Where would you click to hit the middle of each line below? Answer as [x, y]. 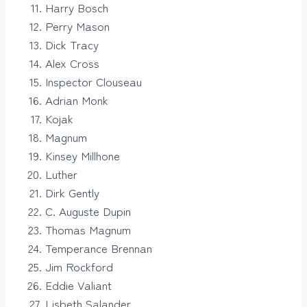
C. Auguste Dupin [88, 211]
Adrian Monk [77, 100]
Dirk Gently [72, 193]
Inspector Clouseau [94, 82]
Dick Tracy [72, 45]
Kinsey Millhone [83, 156]
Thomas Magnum [88, 230]
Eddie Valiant [78, 285]
